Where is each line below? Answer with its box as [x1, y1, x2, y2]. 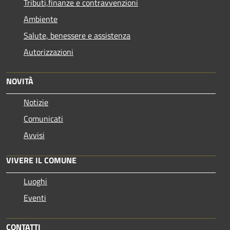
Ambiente [24, 12, 57, 25]
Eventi [24, 191, 46, 204]
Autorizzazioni [24, 45, 73, 58]
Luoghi [24, 175, 47, 187]
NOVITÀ [6, 74, 33, 87]
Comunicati [24, 112, 63, 125]
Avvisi [24, 128, 45, 141]
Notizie [24, 95, 48, 108]
